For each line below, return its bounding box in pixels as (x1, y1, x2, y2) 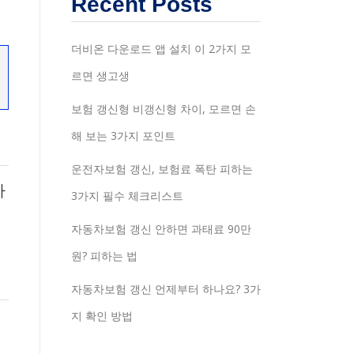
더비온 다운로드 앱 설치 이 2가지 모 (71, 40, 251, 56)
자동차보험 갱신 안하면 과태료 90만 (71, 220, 251, 236)
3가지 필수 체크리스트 (71, 187, 183, 203)
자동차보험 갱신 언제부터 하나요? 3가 (71, 281, 261, 296)
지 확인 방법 (71, 307, 133, 323)
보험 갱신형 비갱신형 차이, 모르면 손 (71, 100, 256, 116)
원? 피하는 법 (71, 247, 137, 263)
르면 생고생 (71, 67, 130, 83)
